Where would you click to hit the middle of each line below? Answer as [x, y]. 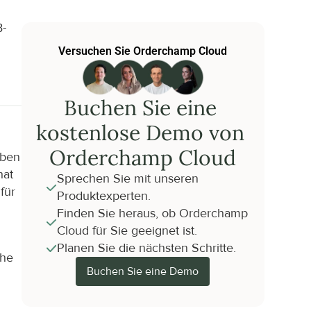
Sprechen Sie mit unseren [127, 179]
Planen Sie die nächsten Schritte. [146, 248]
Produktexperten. [103, 196]
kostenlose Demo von [140, 133]
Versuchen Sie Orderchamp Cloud [143, 51]
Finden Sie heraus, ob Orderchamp [152, 213]
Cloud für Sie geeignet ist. [127, 231]
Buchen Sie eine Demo [143, 271]
